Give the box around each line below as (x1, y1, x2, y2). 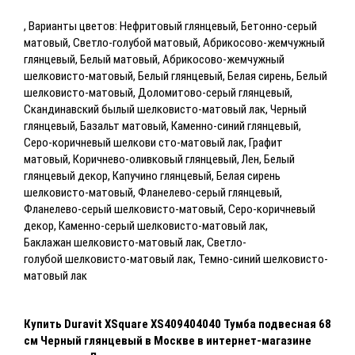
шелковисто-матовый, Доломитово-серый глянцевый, (24, 85, 292, 100)
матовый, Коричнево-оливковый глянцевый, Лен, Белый (24, 151, 295, 166)
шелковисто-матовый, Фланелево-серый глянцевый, (24, 185, 282, 200)
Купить (24, 316, 64, 331)
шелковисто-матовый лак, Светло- (74, 235, 246, 250)
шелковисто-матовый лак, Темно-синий (65, 251, 263, 266)
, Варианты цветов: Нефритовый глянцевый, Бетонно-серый (24, 18, 317, 33)
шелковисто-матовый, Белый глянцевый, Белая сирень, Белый (24, 68, 327, 83)
